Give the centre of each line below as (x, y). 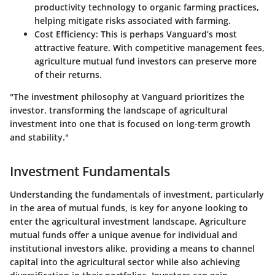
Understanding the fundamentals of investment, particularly (137, 195)
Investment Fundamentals (90, 171)
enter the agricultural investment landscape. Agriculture (128, 222)
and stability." (39, 137)
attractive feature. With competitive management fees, (149, 47)
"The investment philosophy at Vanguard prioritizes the (127, 96)
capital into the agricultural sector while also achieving (125, 262)
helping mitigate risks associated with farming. (133, 20)
